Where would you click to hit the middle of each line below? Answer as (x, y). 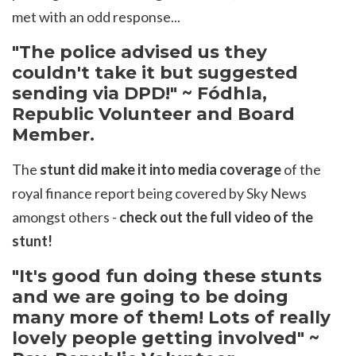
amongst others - (66, 217)
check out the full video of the (216, 217)
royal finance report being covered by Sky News (159, 193)
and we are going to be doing (150, 296)
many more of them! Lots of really (171, 317)
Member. (53, 134)
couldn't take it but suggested (155, 72)
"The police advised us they (139, 51)
